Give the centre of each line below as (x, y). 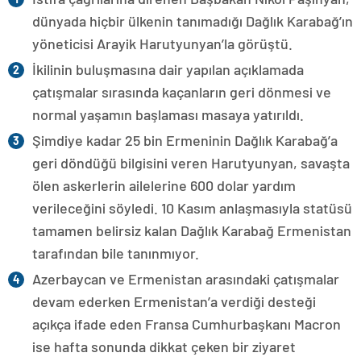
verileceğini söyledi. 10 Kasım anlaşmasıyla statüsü (192, 207)
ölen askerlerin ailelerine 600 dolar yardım (164, 185)
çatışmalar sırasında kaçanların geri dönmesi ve (182, 91)
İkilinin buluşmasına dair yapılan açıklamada (168, 69)
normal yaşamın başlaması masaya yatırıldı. (168, 114)
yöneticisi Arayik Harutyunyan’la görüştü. (162, 43)
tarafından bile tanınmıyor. (116, 253)
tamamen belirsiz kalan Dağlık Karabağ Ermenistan (192, 230)
